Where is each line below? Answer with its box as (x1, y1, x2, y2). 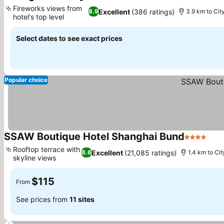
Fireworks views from (13, 4, 82, 12)
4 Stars (184, 137, 211, 147)
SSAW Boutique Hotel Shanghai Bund (4, 130, 184, 142)
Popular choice (4, 76, 47, 83)
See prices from (16, 194, 69, 203)
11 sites (69, 194, 94, 203)
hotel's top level (13, 12, 64, 21)
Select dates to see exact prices (16, 34, 122, 42)
